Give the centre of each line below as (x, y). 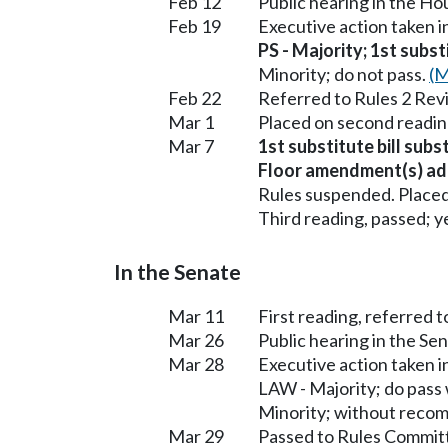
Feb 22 (194, 97)
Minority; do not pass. (343, 73)
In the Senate (177, 271)
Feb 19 (194, 25)
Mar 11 (196, 315)
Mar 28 (196, 363)
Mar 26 (196, 339)
